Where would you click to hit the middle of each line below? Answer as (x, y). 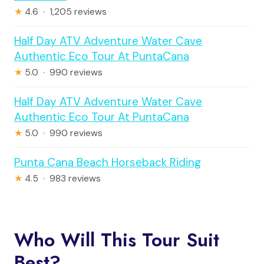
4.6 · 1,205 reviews (65, 12)
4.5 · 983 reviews (62, 179)
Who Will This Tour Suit (117, 240)
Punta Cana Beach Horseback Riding (108, 163)
